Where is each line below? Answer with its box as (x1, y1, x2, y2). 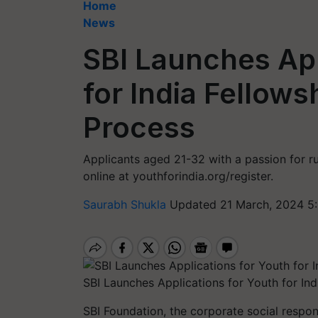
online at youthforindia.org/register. (83, 169, 273, 183)
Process (83, 110, 195, 145)
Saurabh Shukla (83, 197, 170, 212)
